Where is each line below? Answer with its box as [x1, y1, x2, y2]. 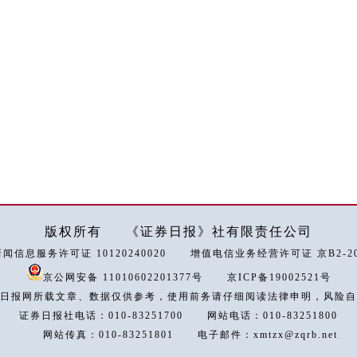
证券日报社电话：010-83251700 [19, 310, 183, 321]
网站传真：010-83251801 [43, 329, 174, 340]
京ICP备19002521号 [226, 272, 331, 283]
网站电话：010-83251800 [207, 310, 338, 321]
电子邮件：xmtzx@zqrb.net [198, 329, 338, 340]
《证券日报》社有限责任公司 [126, 225, 312, 238]
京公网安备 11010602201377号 [42, 272, 203, 283]
